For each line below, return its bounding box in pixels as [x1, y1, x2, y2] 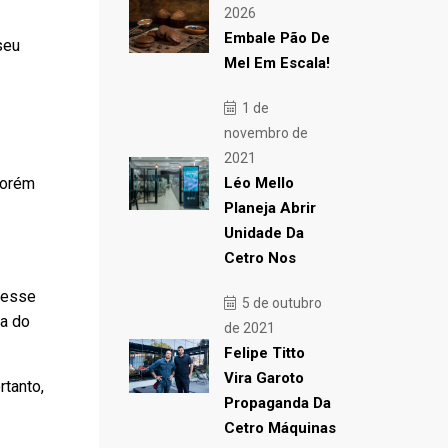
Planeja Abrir [223, 199, 316, 217]
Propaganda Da [223, 394, 331, 412]
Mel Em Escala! [223, 54, 330, 72]
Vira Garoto [223, 369, 304, 387]
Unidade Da [223, 224, 304, 242]
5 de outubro [238, 295, 322, 311]
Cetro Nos [223, 249, 296, 267]
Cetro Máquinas [223, 419, 336, 437]
